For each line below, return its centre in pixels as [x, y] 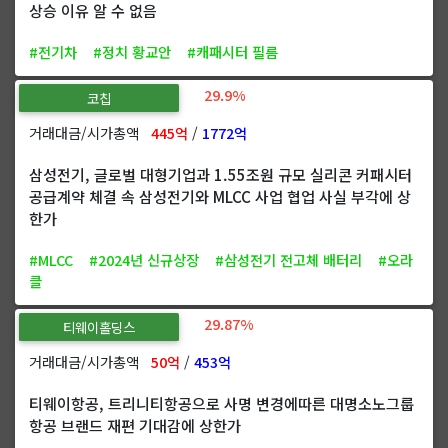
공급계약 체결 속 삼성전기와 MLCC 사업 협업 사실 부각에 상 [220, 195]
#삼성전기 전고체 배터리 [288, 259]
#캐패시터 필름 [234, 51]
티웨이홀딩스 [99, 326]
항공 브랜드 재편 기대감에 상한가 [135, 424]
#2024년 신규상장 [144, 259]
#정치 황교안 [132, 51]
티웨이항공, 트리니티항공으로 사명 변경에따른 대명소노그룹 [221, 402]
